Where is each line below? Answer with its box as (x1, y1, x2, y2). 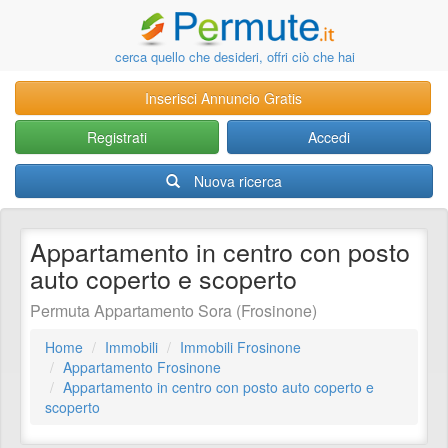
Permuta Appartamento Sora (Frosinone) (30, 299, 317, 322)
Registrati (86, 127, 147, 147)
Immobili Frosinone (180, 337, 301, 357)
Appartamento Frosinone (63, 357, 221, 377)
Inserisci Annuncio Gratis (144, 88, 302, 108)
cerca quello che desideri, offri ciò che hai (115, 47, 356, 66)
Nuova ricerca (194, 171, 282, 191)
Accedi (308, 127, 351, 147)
